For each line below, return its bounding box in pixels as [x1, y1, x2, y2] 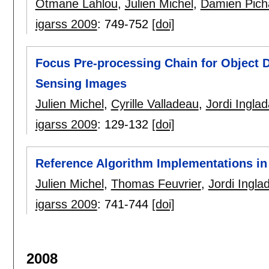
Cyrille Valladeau [110, 97, 199, 110]
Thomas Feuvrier [110, 177, 201, 191]
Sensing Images [35, 76, 127, 90]
